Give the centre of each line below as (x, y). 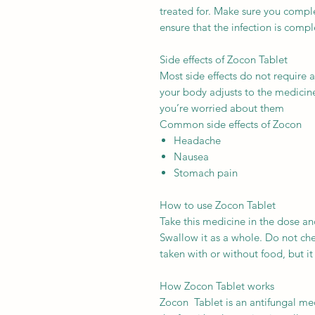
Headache (197, 140)
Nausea (191, 156)
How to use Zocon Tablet (218, 205)
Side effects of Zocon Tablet (224, 59)
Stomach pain (206, 172)
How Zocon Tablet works (217, 285)
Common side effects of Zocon (231, 124)
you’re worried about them (222, 108)
